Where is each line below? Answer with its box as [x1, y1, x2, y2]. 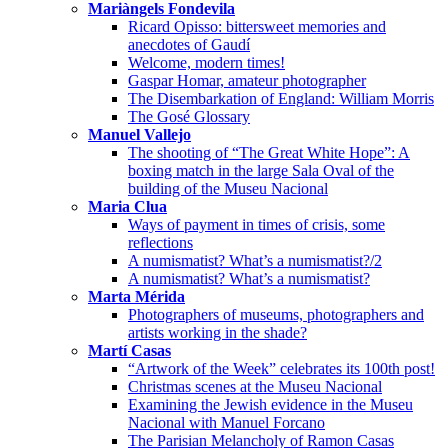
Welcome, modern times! [128, 53, 285, 71]
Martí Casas [88, 341, 171, 359]
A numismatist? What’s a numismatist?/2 [128, 251, 382, 269]
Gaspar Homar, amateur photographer [128, 71, 366, 89]
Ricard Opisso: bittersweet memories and [128, 17, 386, 35]
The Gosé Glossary [128, 107, 250, 125]
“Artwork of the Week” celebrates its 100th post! [128, 359, 435, 377]
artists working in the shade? [128, 323, 307, 341]
